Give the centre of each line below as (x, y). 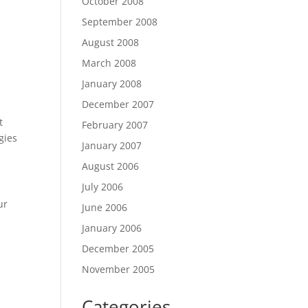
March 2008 (109, 63)
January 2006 (112, 228)
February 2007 (115, 125)
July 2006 (103, 187)
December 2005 (118, 249)
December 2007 (118, 104)
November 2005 (119, 269)
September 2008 (120, 22)
